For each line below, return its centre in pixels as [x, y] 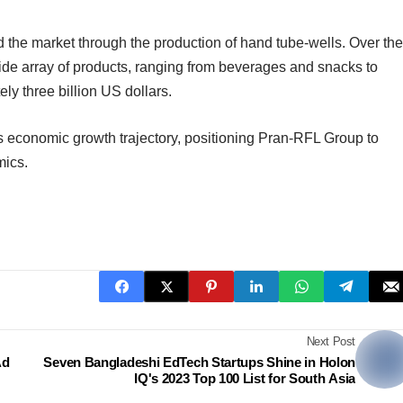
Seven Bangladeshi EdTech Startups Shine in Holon [199, 362]
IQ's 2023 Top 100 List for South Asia [245, 378]
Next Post [331, 341]
